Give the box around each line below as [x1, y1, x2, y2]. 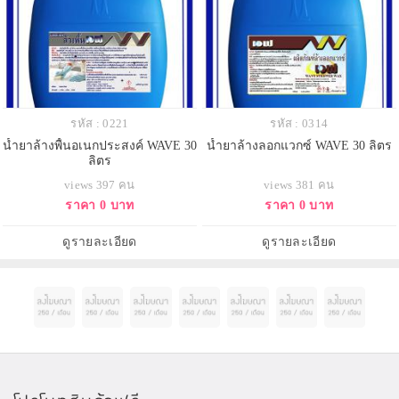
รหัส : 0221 [70, 116, 129, 130]
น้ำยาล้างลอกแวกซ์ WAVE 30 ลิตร [206, 138, 392, 152]
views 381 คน [263, 177, 335, 191]
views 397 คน [64, 177, 135, 191]
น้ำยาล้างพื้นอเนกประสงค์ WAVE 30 [2, 138, 197, 152]
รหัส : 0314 [270, 116, 329, 130]
